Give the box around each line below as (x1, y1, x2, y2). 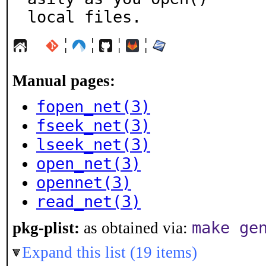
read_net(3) (36, 192, 141, 211)
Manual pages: (12, 72, 115, 90)
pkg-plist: (12, 219, 80, 237)
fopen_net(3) (36, 97, 150, 116)
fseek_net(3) (36, 116, 150, 135)
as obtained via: (80, 219, 192, 237)
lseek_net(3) (36, 135, 150, 154)
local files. (27, 8, 141, 26)
